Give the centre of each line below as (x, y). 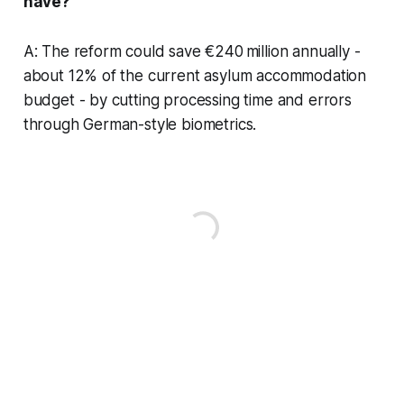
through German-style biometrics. (140, 124)
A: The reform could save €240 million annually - (192, 51)
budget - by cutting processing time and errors (187, 100)
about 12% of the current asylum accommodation (195, 75)
